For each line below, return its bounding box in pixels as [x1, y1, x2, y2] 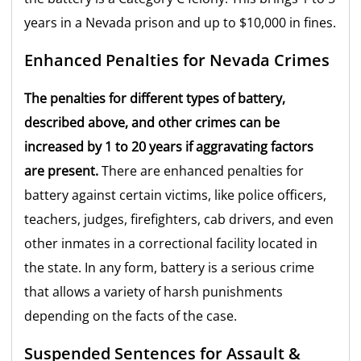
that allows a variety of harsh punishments [24, 282, 284, 301]
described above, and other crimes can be [24, 113, 280, 131]
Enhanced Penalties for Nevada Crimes [24, 48, 330, 71]
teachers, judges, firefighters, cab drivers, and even [24, 210, 334, 228]
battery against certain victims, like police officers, [24, 185, 327, 204]
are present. [24, 161, 99, 180]
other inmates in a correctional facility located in [24, 234, 318, 252]
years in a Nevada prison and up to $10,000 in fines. [24, 13, 337, 31]
